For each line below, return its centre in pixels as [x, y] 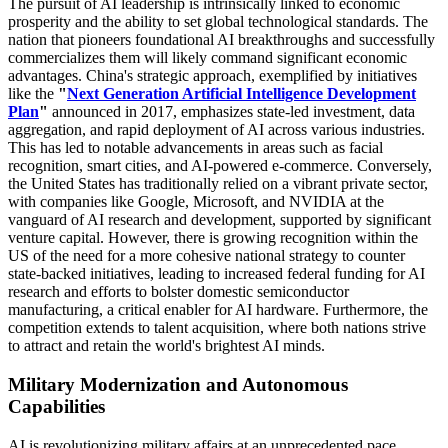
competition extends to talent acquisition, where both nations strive [217, 328]
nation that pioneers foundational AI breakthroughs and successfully [221, 40]
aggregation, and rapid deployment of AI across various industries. [216, 130]
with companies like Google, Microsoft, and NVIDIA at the [196, 202]
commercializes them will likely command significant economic [207, 58]
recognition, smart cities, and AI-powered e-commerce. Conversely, [220, 166]
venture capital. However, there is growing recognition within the [213, 238]
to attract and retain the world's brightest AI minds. [166, 346]
